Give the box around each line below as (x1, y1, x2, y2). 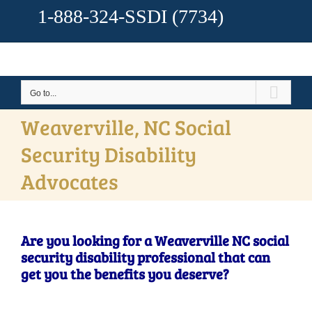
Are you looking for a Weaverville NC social (21, 231, 289, 250)
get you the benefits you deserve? (21, 264, 229, 283)
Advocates (21, 167, 118, 195)
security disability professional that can (21, 247, 270, 267)
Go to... (30, 88, 56, 98)
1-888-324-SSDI (38, 6, 167, 27)
